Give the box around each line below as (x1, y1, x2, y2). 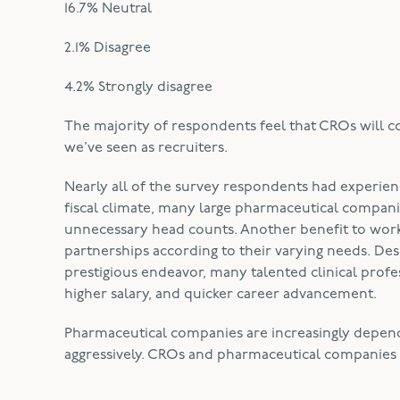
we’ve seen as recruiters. (64, 141, 231, 155)
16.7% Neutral (64, 2, 152, 16)
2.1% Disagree (64, 41, 151, 55)
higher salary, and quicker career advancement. (64, 287, 377, 302)
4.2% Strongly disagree (64, 80, 212, 95)
